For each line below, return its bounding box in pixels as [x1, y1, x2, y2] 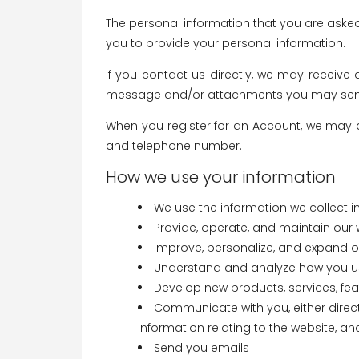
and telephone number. [106, 138, 242, 154]
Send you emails [154, 340, 249, 356]
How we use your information [106, 166, 336, 188]
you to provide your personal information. [106, 35, 345, 51]
